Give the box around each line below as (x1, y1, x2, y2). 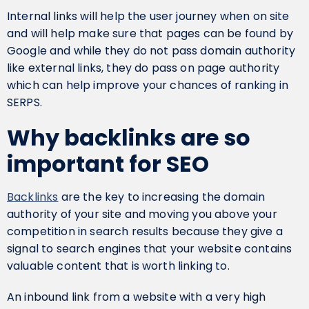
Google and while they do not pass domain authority (7, 43, 296, 59)
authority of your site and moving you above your (7, 206, 277, 222)
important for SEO (7, 148, 209, 179)
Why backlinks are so (7, 122, 250, 153)
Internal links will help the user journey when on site (7, 8, 290, 24)
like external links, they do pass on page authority (7, 60, 280, 76)
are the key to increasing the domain (58, 189, 266, 205)
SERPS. (7, 94, 42, 110)
